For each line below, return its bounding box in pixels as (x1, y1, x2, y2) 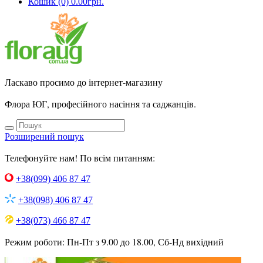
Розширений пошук (5, 131, 84, 141)
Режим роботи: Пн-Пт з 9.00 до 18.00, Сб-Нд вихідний (5, 235, 224, 248)
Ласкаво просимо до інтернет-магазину (5, 76, 168, 88)
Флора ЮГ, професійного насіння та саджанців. (5, 97, 196, 110)
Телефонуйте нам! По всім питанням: (5, 151, 155, 164)
